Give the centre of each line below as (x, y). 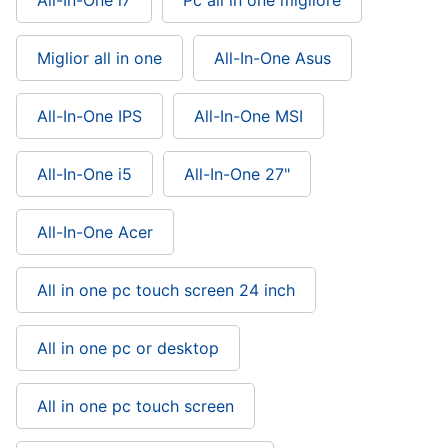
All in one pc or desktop (128, 348)
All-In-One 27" (237, 174)
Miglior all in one (99, 58)
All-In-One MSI (248, 116)
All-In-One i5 (84, 174)
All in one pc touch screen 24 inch (166, 290)
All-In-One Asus (272, 58)
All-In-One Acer (95, 232)
